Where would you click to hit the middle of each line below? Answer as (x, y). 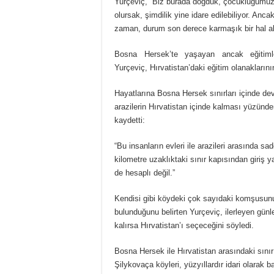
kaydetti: (130, 120)
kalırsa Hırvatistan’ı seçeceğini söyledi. (184, 226)
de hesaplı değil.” (145, 173)
